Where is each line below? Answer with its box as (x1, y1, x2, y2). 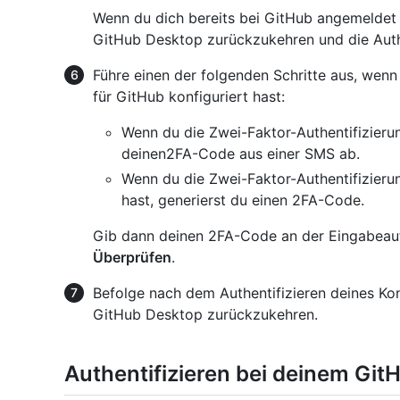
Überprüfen (93, 248, 171, 267)
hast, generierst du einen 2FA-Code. (121, 191, 364, 210)
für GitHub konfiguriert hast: (93, 87, 285, 106)
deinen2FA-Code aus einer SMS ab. (121, 145, 360, 163)
